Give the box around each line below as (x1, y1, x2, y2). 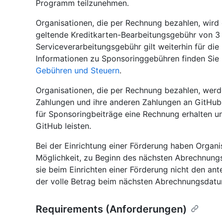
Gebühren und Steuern (36, 65, 119, 76)
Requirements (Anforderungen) (36, 203, 187, 216)
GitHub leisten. (36, 121, 91, 131)
